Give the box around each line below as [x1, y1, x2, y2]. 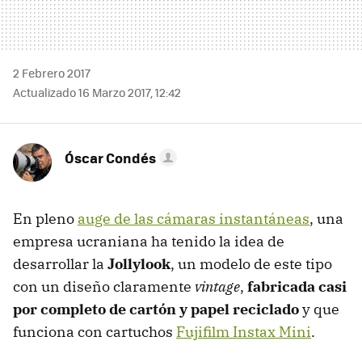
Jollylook [107, 254, 170, 273]
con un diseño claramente [13, 276, 195, 296]
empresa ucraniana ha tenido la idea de [13, 231, 284, 250]
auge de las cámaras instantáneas [78, 208, 309, 228]
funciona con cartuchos [13, 322, 176, 341]
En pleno [13, 208, 78, 228]
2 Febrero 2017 [13, 64, 90, 81]
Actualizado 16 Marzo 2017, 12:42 [13, 83, 181, 100]
